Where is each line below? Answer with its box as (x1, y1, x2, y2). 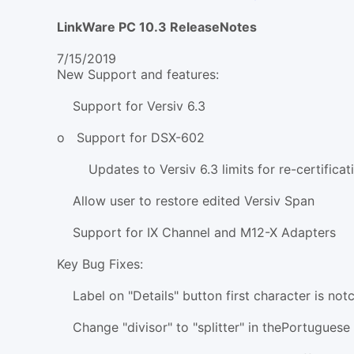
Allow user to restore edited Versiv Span (57, 192, 314, 209)
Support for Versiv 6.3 (57, 97, 205, 114)
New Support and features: (57, 66, 219, 82)
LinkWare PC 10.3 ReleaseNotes (57, 18, 257, 35)
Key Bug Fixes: (57, 255, 143, 272)
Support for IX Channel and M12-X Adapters (57, 224, 336, 240)
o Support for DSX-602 (57, 129, 205, 145)
